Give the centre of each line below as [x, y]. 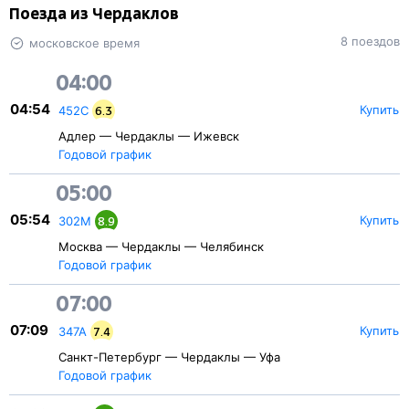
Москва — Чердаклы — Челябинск [162, 246]
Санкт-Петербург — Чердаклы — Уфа [170, 357]
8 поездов [370, 41]
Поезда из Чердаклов [94, 14]
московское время [84, 43]
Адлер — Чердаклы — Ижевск [149, 136]
